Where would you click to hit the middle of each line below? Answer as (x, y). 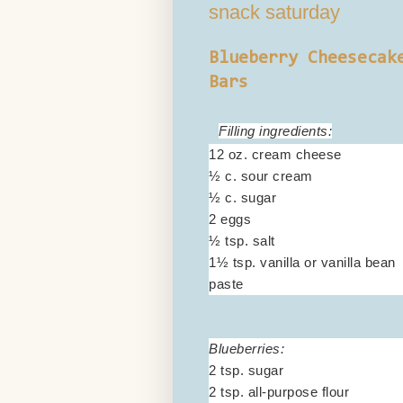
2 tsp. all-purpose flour (279, 391)
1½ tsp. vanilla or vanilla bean (302, 262)
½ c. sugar (242, 197)
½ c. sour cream (261, 175)
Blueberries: (246, 348)
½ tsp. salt (242, 240)
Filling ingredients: (275, 130)
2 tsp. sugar (246, 370)
